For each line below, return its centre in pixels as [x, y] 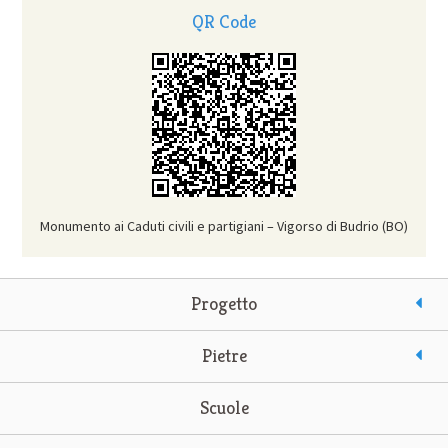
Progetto [224, 304]
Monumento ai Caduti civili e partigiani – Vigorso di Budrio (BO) [224, 226]
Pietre [224, 356]
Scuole [224, 408]
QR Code [224, 22]
